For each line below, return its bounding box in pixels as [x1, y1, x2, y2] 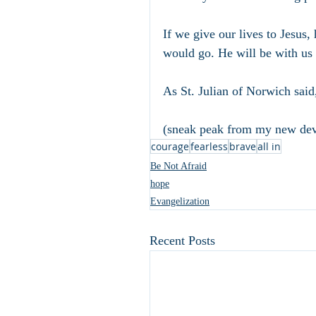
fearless [190, 140, 228, 153]
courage [151, 140, 189, 153]
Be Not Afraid [150, 161, 207, 171]
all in [257, 140, 281, 153]
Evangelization [150, 196, 209, 207]
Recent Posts [150, 233, 215, 248]
